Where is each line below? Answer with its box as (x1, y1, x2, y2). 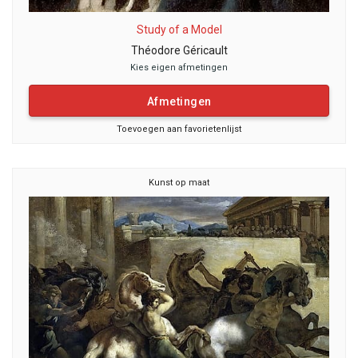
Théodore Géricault (130, 44, 228, 57)
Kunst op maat (149, 177, 209, 188)
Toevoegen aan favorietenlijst (117, 124, 241, 134)
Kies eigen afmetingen (130, 62, 228, 73)
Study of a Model (136, 23, 222, 36)
